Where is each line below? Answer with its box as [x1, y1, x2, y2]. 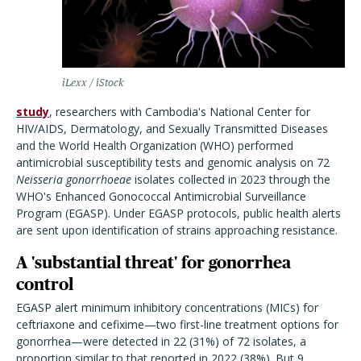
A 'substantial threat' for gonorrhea [16, 253, 291, 272]
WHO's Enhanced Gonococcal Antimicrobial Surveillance [16, 189, 306, 204]
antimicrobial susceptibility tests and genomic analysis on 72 [16, 155, 330, 170]
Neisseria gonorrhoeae [16, 172, 131, 187]
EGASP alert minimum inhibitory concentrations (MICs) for [16, 300, 318, 315]
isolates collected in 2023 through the [131, 172, 330, 187]
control [16, 275, 73, 293]
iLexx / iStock [62, 77, 124, 89]
